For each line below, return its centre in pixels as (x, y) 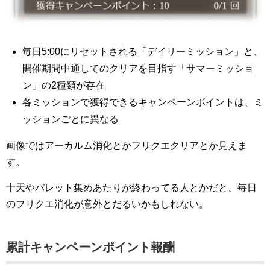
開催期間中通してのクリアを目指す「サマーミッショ (138, 69)
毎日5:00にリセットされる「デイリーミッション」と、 (143, 52)
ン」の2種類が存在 (64, 86)
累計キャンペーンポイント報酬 (90, 247)
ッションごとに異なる (71, 119)
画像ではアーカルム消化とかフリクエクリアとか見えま (127, 146)
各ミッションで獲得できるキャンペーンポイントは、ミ (143, 102)
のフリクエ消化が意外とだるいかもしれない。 (107, 204)
